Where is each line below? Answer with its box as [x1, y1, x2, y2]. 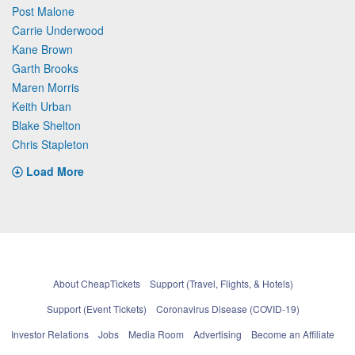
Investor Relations [11, 326, 89, 341]
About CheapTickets [52, 276, 140, 290]
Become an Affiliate [251, 326, 334, 341]
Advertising [193, 326, 242, 341]
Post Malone [12, 2, 74, 19]
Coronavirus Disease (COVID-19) [155, 301, 300, 315]
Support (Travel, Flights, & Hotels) [149, 276, 293, 290]
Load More [26, 162, 84, 179]
